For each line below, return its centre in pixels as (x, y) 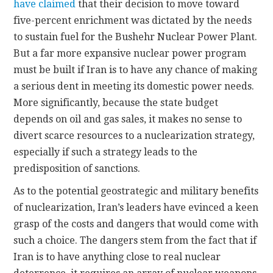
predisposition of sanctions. (77, 169)
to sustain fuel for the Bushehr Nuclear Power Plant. (136, 37)
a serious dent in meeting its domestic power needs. (134, 87)
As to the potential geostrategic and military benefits (136, 191)
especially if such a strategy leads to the (106, 152)
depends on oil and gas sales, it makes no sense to (128, 119)
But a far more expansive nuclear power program (130, 54)
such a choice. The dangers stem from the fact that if (135, 241)
